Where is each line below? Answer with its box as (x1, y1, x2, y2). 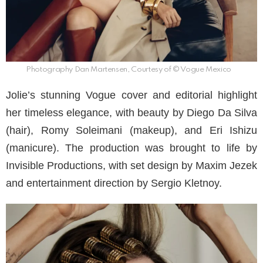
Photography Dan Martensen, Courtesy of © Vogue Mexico (26, 66, 231, 74)
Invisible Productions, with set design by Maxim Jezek (6, 160, 257, 172)
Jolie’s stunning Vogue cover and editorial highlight (6, 89, 257, 102)
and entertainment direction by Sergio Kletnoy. (6, 177, 222, 190)
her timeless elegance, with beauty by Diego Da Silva (6, 107, 257, 119)
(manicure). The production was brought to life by (6, 142, 257, 154)
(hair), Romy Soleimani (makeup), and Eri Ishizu (6, 124, 257, 137)
